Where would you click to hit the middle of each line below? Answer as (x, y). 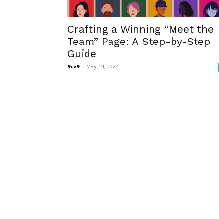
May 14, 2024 (102, 66)
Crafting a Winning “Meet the (141, 29)
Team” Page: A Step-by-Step (139, 41)
